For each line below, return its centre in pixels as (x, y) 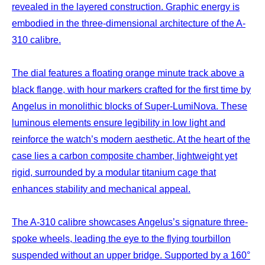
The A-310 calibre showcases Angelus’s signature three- (130, 222)
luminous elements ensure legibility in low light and (119, 122)
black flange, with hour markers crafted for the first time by (131, 89)
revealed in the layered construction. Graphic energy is (126, 7)
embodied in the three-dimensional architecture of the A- (129, 23)
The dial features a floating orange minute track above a (128, 73)
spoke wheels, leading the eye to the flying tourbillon (121, 238)
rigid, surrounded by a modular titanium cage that (114, 172)
